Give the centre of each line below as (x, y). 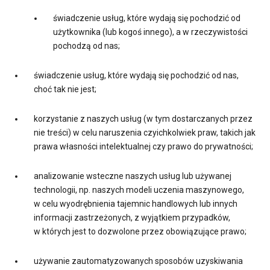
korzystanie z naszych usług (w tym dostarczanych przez (143, 119)
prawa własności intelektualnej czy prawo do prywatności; (143, 147)
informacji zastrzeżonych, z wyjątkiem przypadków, (132, 218)
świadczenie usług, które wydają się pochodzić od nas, (136, 76)
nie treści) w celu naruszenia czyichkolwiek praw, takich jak (145, 133)
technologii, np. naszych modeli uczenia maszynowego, (139, 190)
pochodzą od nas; (86, 46)
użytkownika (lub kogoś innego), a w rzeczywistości (150, 32)
